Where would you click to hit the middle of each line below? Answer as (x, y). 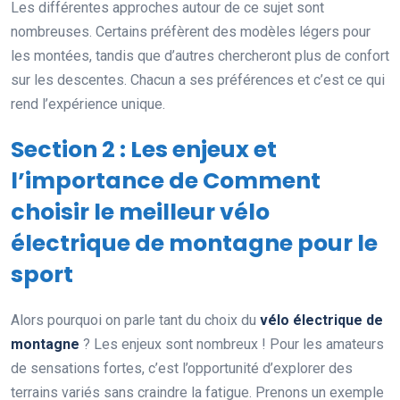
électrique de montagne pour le (194, 243)
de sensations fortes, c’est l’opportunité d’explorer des (182, 368)
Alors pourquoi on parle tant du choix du (135, 320)
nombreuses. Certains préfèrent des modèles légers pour (191, 31)
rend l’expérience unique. (88, 104)
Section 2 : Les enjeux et (144, 149)
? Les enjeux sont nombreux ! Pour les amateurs (232, 344)
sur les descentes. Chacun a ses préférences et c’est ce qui (198, 79)
